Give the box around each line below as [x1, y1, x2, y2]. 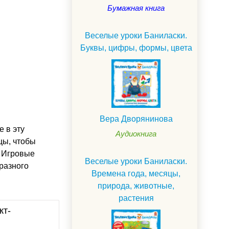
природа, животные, [98, 181, 174, 190]
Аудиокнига [116, 129, 156, 138]
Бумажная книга [107, 3, 165, 12]
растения [118, 193, 154, 202]
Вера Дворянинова [99, 114, 173, 123]
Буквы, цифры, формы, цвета [80, 43, 192, 52]
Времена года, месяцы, [91, 169, 180, 178]
